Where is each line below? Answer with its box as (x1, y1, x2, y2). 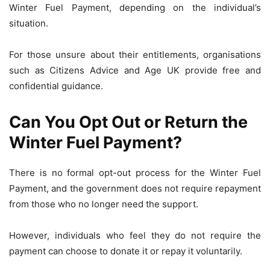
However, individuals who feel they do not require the (9, 230, 261, 242)
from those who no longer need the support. (9, 198, 198, 210)
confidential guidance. (9, 80, 103, 92)
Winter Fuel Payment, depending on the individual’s (9, 2, 261, 14)
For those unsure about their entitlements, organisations (9, 49, 261, 61)
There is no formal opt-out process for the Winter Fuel (9, 167, 261, 179)
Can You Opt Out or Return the (9, 112, 248, 133)
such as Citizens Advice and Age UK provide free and (9, 64, 261, 77)
